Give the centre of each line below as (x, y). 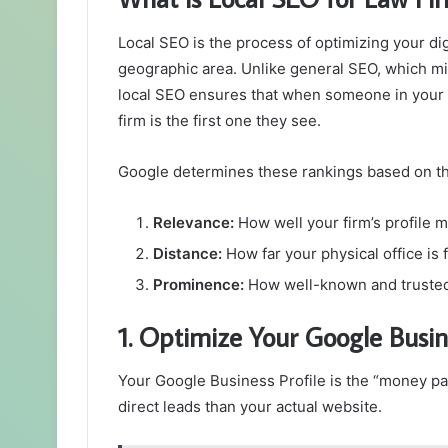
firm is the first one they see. (219, 120)
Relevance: (193, 222)
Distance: (187, 253)
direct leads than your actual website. (250, 407)
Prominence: (198, 284)
